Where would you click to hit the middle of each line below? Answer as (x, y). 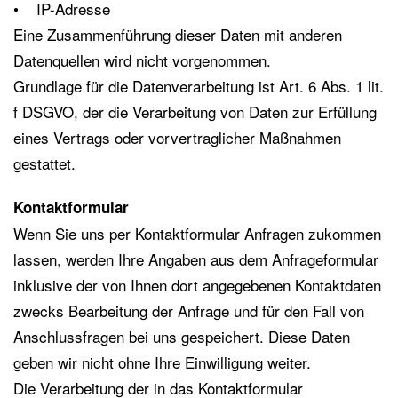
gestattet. (44, 163)
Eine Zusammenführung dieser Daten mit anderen (178, 34)
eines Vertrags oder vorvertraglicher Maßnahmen (177, 137)
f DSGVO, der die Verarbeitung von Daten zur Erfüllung (195, 111)
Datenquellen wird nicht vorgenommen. (142, 60)
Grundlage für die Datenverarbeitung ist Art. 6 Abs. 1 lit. (199, 86)
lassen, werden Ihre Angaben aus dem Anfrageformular (196, 259)
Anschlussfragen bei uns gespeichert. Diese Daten (182, 336)
